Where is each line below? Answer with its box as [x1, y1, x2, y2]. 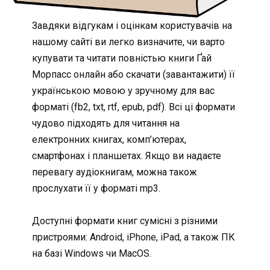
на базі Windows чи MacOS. [31, 248, 151, 260]
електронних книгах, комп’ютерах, [31, 134, 186, 146]
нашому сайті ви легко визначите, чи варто [31, 36, 225, 48]
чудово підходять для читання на [31, 118, 180, 130]
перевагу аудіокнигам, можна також [31, 166, 197, 178]
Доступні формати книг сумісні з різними [31, 215, 218, 227]
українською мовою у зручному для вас [31, 85, 215, 97]
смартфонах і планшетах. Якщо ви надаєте [31, 150, 221, 162]
